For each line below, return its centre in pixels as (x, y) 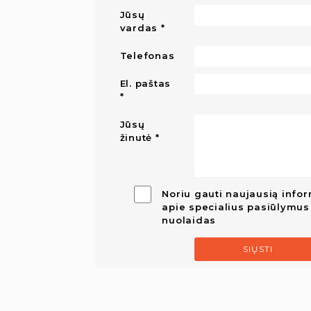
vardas (139, 28)
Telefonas (147, 56)
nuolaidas (189, 220)
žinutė (136, 137)
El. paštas (145, 84)
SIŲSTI (258, 249)
